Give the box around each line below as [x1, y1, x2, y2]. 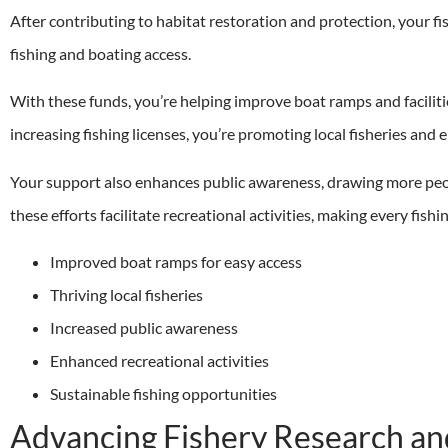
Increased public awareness [50, 318, 238, 338]
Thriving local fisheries [50, 285, 203, 305]
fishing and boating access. [10, 43, 191, 63]
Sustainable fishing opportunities [50, 384, 277, 404]
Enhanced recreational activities [50, 351, 269, 371]
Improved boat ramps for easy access [50, 252, 302, 272]
